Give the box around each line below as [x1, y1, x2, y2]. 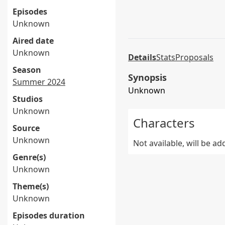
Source [13, 123, 40, 134]
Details [128, 52, 156, 63]
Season [13, 64, 41, 75]
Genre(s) [13, 152, 46, 163]
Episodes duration [13, 210, 85, 221]
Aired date [13, 35, 54, 46]
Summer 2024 [13, 76, 65, 87]
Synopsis [128, 71, 167, 83]
